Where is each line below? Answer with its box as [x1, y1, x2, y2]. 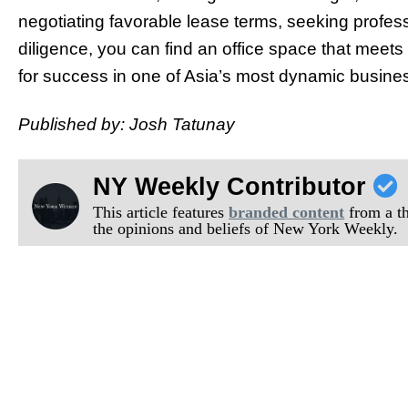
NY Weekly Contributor [93, 172, 374, 200]
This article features [93, 202, 229, 221]
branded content [229, 202, 345, 221]
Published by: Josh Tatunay [18, 115, 235, 135]
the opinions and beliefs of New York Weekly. [93, 219, 399, 238]
